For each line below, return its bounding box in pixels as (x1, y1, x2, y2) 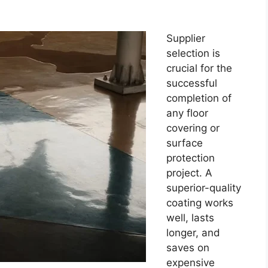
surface (166, 137, 203, 150)
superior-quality (166, 182, 241, 194)
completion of (166, 92, 232, 105)
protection (166, 152, 215, 165)
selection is (166, 47, 220, 60)
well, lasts (166, 212, 214, 224)
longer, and (166, 227, 220, 239)
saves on (166, 242, 209, 254)
